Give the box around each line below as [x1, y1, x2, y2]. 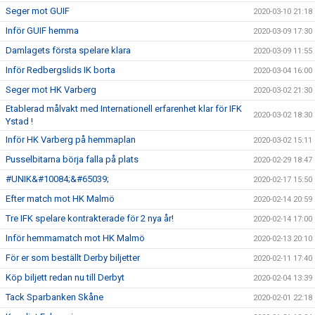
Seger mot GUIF [6, 6, 70, 16]
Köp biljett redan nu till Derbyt [6, 272, 124, 283]
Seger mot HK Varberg [6, 84, 96, 95]
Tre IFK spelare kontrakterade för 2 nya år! [6, 213, 174, 224]
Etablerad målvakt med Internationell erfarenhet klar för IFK [6, 103, 242, 114]
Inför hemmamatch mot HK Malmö [6, 233, 145, 243]
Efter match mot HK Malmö [6, 193, 115, 204]
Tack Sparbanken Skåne [6, 292, 103, 302]
